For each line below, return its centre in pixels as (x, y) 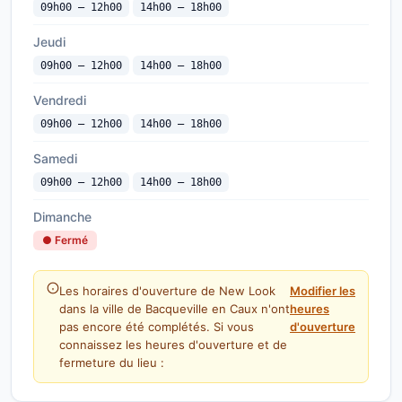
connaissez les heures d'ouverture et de (173, 345)
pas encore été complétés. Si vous (157, 327)
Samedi (55, 158)
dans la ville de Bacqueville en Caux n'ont (175, 309)
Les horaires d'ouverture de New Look (167, 291)
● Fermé (65, 240)
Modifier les (323, 291)
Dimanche (62, 217)
